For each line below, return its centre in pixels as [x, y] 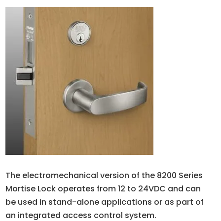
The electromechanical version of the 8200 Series [104, 176]
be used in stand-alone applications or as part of [105, 202]
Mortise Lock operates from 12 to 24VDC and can [103, 189]
